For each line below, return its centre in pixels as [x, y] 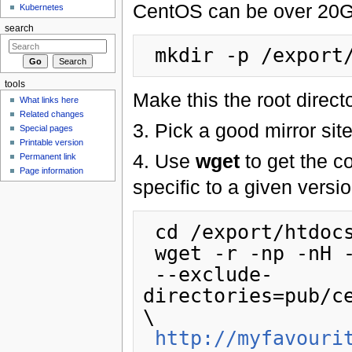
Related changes [52, 114]
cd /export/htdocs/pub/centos [149, 232]
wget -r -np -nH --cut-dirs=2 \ [149, 253]
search [19, 29]
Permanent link [48, 157]
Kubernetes [42, 7]
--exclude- [149, 274]
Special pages [47, 128]
